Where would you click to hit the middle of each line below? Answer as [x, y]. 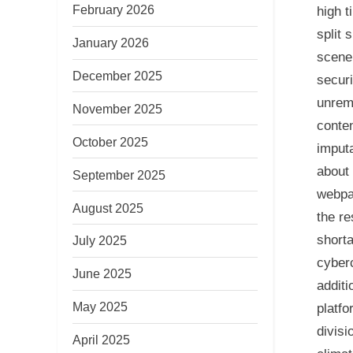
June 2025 [102, 274]
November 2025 [117, 108]
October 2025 [110, 141]
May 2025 [100, 307]
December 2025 [117, 75]
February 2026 [113, 10]
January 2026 [111, 43]
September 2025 [119, 175]
